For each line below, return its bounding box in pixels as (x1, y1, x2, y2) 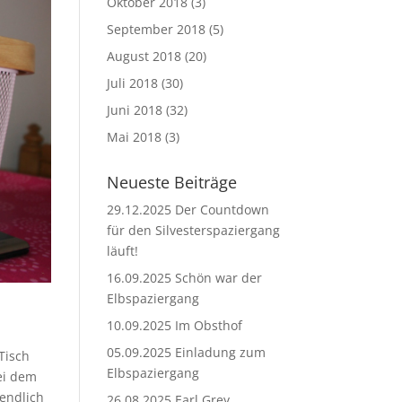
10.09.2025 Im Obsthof (107, 317, 243, 334)
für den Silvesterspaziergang (107, 222, 281, 239)
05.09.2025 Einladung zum (107, 344, 267, 361)
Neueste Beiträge (107, 171, 238, 193)
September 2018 (107, 21, 206, 38)
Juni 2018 (107, 101, 163, 118)
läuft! (107, 242, 139, 259)
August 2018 (107, 48, 182, 65)
